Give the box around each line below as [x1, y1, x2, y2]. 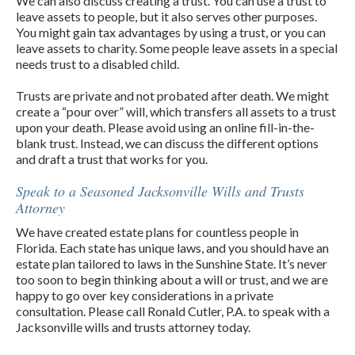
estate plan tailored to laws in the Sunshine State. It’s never [16, 255, 327, 271]
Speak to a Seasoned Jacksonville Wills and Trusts [16, 181, 304, 200]
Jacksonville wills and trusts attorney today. [16, 319, 250, 334]
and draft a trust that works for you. [16, 151, 208, 166]
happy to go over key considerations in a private [16, 287, 273, 303]
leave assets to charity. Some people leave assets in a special [16, 40, 338, 55]
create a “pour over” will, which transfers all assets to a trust [16, 103, 336, 119]
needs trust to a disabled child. [16, 55, 179, 71]
